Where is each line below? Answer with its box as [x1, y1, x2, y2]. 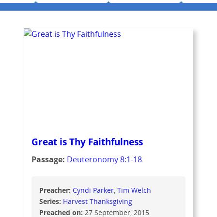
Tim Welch [117, 185, 151, 195]
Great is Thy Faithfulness [31, 135, 143, 148]
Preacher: [39, 185, 73, 195]
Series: [39, 196, 63, 206]
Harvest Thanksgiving [62, 196, 132, 206]
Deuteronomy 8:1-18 [66, 154, 142, 165]
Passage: [31, 154, 67, 165]
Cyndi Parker [72, 185, 114, 195]
